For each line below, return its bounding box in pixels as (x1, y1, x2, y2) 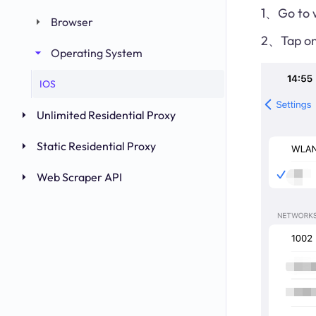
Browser (51, 15, 93, 29)
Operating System (51, 46, 142, 60)
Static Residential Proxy (37, 139, 156, 153)
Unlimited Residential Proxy (37, 108, 176, 122)
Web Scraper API (37, 170, 122, 184)
